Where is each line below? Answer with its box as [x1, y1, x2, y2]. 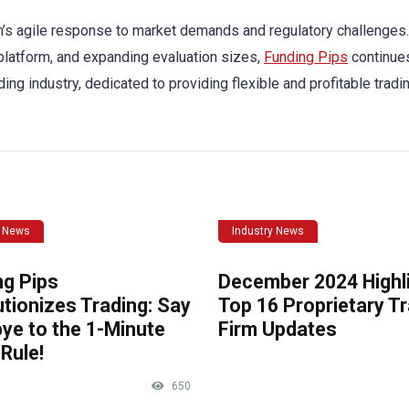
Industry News [231, 224, 304, 237]
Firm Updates [217, 317, 337, 341]
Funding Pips [264, 47, 348, 66]
